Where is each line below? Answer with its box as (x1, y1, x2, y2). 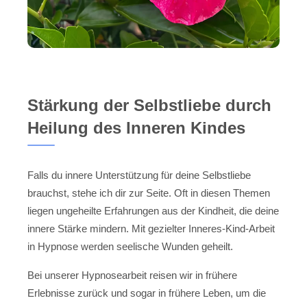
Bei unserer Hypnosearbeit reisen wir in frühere (27, 269, 237, 282)
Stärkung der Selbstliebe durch (27, 95, 271, 114)
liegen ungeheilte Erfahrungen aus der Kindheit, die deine (27, 204, 279, 217)
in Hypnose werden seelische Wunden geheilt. (27, 240, 233, 252)
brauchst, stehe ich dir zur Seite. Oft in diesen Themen (27, 186, 270, 199)
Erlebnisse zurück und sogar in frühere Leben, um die (27, 287, 266, 299)
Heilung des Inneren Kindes (27, 118, 245, 137)
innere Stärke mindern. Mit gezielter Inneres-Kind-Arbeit (27, 222, 275, 234)
